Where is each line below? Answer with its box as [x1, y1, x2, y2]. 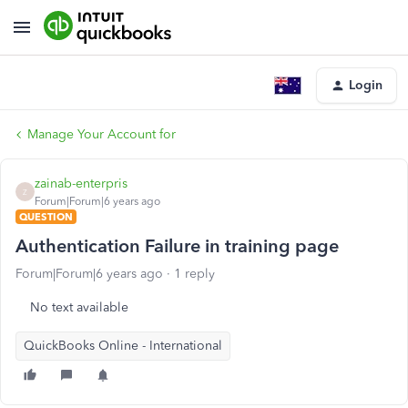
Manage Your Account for [27, 127, 176, 142]
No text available [30, 300, 128, 315]
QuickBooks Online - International [24, 338, 222, 353]
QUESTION [19, 210, 73, 223]
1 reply [174, 266, 215, 281]
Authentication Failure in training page [15, 235, 339, 257]
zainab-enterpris [35, 176, 127, 191]
